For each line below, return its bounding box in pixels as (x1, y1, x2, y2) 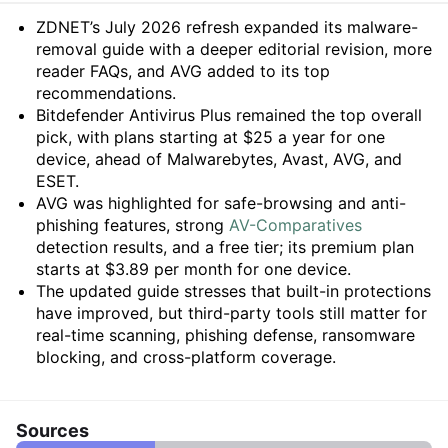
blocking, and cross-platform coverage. (36, 347, 336, 367)
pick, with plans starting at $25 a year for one (36, 127, 385, 147)
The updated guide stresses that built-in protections (36, 281, 431, 301)
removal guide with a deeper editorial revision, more (36, 39, 432, 59)
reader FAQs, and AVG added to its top (36, 61, 330, 81)
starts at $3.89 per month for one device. (36, 259, 351, 279)
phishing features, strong (36, 215, 229, 235)
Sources (16, 420, 89, 441)
